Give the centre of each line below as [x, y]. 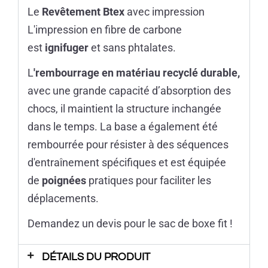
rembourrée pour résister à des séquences [128, 145]
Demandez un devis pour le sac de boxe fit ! [130, 224]
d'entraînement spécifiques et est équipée [127, 163]
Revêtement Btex [83, 12]
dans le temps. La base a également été [123, 127]
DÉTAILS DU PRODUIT [96, 257]
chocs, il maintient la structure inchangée [124, 109]
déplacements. [63, 199]
